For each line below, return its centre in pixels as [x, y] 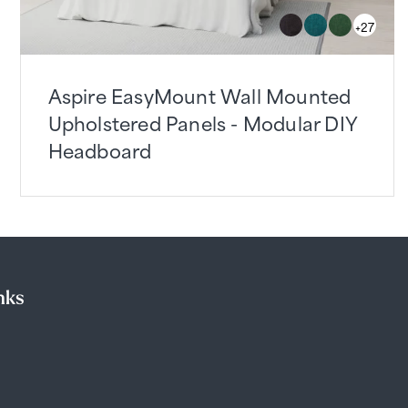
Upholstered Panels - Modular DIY [203, 122]
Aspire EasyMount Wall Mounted [199, 95]
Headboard [100, 149]
